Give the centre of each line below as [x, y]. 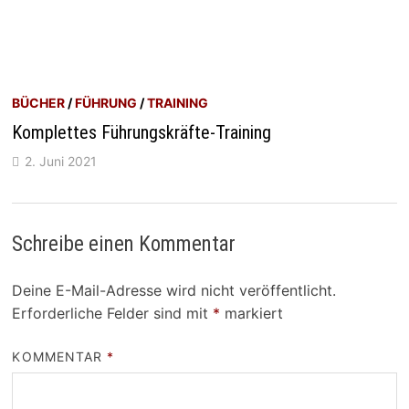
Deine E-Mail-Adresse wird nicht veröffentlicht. [174, 290]
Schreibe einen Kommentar [124, 244]
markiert [252, 313]
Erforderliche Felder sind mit [113, 313]
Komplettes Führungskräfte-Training [142, 132]
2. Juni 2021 [61, 161]
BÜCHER [39, 102]
